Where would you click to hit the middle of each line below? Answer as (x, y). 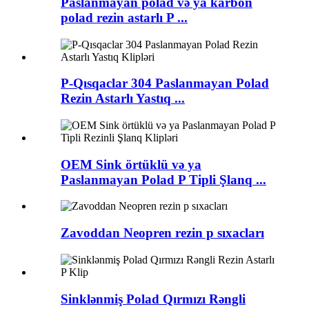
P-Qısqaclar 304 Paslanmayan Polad (165, 83)
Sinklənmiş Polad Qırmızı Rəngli (153, 299)
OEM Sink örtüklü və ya (131, 164)
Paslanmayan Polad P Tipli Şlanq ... (163, 179)
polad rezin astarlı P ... (124, 17)
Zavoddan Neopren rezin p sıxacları (162, 233)
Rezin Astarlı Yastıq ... (123, 99)
